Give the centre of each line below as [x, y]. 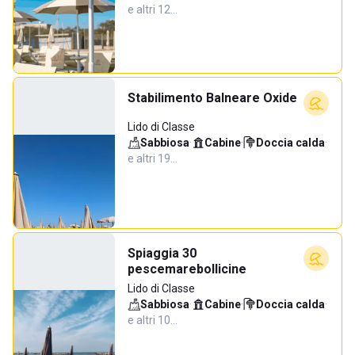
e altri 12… [153, 10]
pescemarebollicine [187, 269]
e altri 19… [153, 158]
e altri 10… [153, 320]
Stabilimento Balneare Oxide [212, 98]
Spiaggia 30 [162, 253]
